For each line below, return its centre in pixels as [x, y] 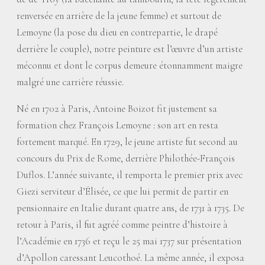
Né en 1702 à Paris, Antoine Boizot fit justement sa [117, 109]
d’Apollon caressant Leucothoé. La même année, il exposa [130, 258]
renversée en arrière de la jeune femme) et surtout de [119, 16]
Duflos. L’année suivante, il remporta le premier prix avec [130, 175]
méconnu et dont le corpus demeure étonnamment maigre [130, 65]
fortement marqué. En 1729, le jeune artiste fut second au [127, 142]
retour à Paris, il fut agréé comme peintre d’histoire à [122, 224]
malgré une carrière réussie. [70, 82]
